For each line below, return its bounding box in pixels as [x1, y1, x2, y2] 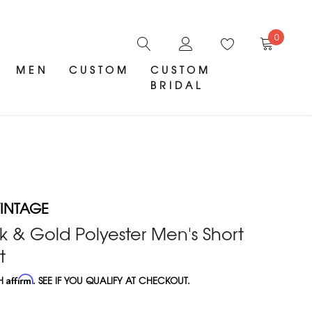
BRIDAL [150, 78, 204, 93]
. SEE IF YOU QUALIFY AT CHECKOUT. [33, 274, 191, 288]
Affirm [6, 274, 33, 286]
